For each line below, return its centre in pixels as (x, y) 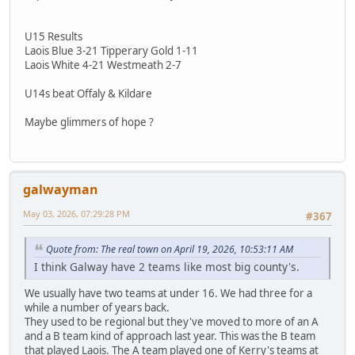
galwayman (61, 190)
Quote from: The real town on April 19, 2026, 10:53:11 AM (170, 249)
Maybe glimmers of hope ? (89, 122)
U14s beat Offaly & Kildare (88, 93)
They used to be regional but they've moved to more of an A (172, 322)
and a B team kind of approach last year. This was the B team (170, 336)
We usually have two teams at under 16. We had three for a (168, 294)
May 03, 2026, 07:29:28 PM (76, 214)
